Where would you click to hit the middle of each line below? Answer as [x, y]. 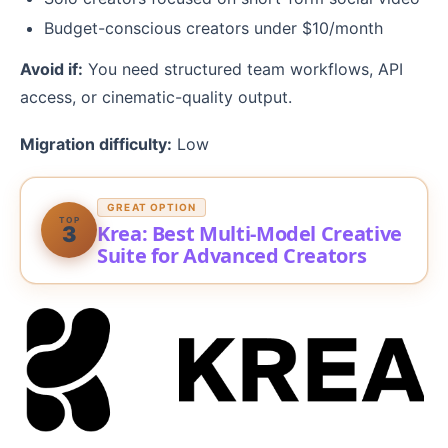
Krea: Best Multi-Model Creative [249, 233]
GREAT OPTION [152, 206]
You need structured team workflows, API [243, 68]
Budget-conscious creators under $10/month [213, 27]
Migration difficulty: [96, 143]
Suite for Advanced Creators [232, 255]
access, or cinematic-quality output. [156, 96]
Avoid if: [51, 68]
